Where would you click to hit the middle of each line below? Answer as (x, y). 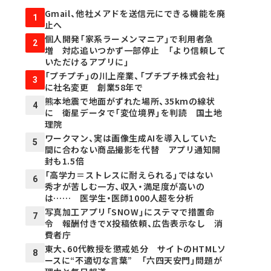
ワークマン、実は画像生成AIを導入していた (135, 138)
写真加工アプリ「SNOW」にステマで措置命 (129, 212)
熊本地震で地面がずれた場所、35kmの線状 (130, 101)
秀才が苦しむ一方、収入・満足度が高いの (125, 186)
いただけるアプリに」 (87, 62)
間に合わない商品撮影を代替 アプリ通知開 (132, 149)
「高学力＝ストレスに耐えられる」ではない (133, 175)
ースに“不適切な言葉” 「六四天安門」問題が (133, 260)
